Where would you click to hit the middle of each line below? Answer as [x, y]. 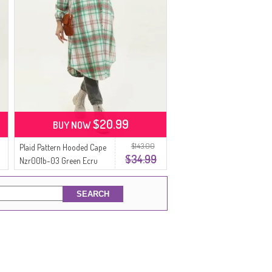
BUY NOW [73, 125]
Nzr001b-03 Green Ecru [59, 161]
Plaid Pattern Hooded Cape [63, 147]
